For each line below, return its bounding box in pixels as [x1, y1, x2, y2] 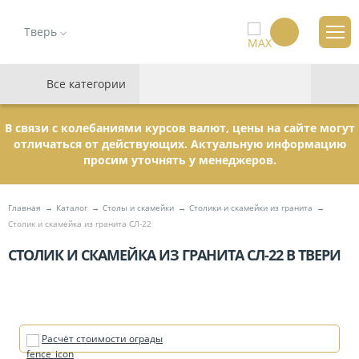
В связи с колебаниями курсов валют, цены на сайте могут [4, 120, 355, 135]
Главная [8, 202, 41, 213]
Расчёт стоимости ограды [42, 332, 163, 345]
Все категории [46, 76, 126, 91]
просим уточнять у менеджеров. [83, 152, 276, 167]
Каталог [56, 202, 87, 213]
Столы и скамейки [103, 202, 174, 213]
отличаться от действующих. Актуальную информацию [13, 136, 346, 151]
